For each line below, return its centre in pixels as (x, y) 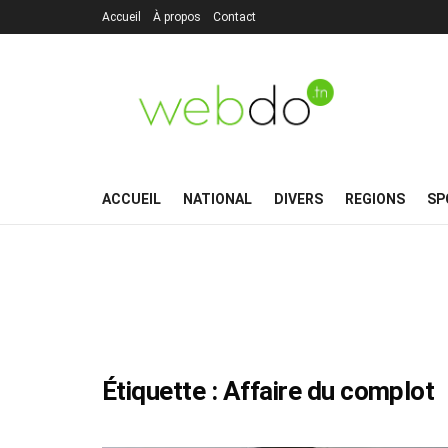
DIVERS (298, 199)
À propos (177, 17)
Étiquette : (162, 391)
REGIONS (375, 199)
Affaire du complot (328, 391)
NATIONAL (217, 199)
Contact (234, 17)
